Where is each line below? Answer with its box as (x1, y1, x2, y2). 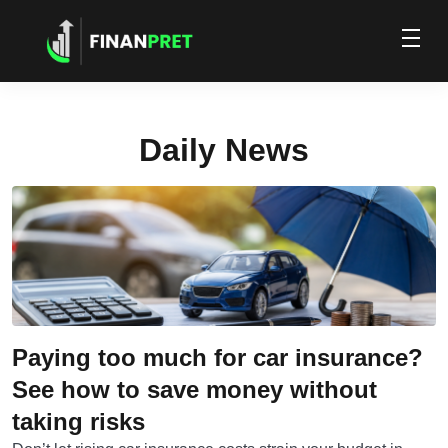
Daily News (139, 132, 309, 168)
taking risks (12, 408, 145, 435)
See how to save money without (12, 376, 377, 403)
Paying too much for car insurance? (12, 344, 423, 371)
